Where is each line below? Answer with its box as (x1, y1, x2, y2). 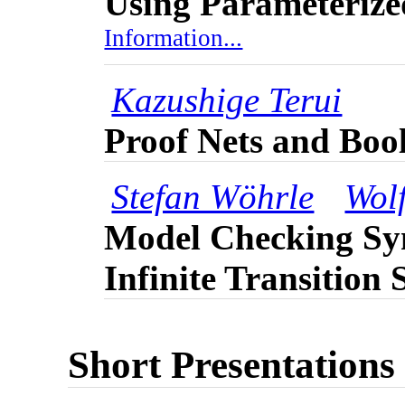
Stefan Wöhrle (111, 177, 315, 217)
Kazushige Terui (111, 80, 343, 120)
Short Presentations (68, 344, 396, 387)
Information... (104, 24, 243, 64)
